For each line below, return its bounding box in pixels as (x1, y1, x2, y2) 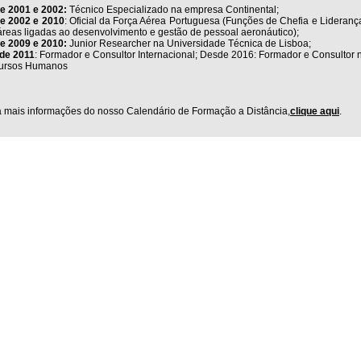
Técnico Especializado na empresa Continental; (67, 4, 279, 15)
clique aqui (290, 106, 339, 117)
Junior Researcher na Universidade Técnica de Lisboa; (67, 38, 311, 49)
